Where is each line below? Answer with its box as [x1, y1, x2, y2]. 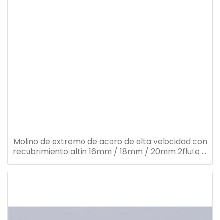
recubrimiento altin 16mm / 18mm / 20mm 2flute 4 [13, 146, 207, 158]
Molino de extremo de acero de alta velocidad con [13, 136, 207, 148]
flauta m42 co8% [78, 156, 142, 167]
